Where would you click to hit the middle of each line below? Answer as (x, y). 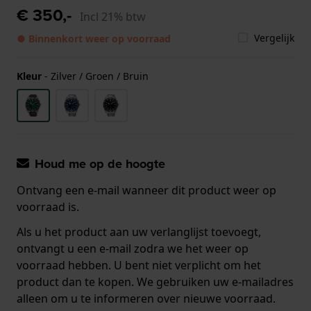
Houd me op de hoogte (100, 163)
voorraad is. (48, 207)
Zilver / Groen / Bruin (100, 76)
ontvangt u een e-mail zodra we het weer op (133, 248)
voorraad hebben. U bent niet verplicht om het (139, 265)
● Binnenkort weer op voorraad (94, 38)
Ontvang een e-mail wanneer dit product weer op (146, 190)
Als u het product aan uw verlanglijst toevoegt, (139, 232)
